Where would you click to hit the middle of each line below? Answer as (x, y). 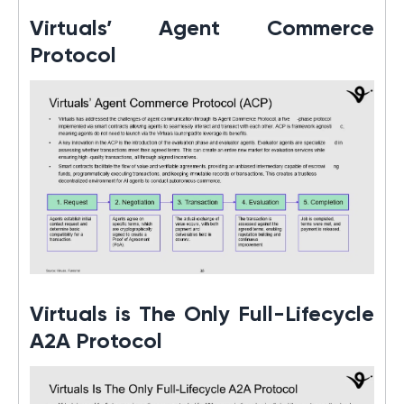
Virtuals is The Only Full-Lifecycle (202, 315)
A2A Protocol (96, 342)
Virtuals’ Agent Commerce (202, 29)
